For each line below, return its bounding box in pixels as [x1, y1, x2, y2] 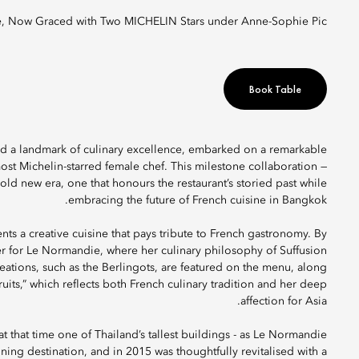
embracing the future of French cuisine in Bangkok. [68, 195, 327, 206]
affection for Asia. [240, 296, 327, 307]
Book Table [249, 82, 301, 96]
